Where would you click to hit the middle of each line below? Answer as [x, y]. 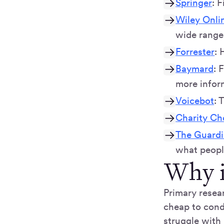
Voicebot [195, 101]
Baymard [195, 69]
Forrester [195, 52]
